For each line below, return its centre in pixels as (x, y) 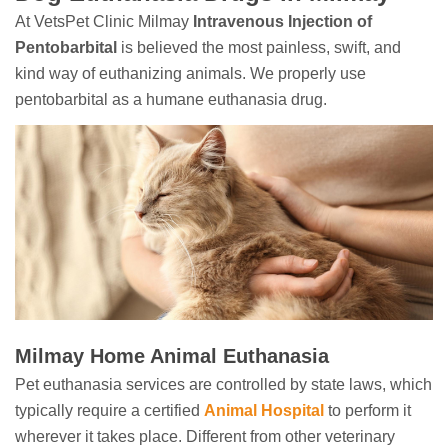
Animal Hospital (264, 411)
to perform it (367, 411)
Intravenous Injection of (282, 22)
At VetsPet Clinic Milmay (104, 22)
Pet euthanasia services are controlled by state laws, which (223, 385)
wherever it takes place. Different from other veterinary (205, 437)
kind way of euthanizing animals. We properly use (190, 74)
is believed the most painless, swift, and (259, 48)
